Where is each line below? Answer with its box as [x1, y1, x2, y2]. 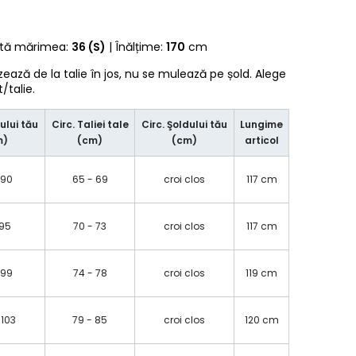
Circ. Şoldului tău [141, 118, 228, 131]
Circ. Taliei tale [51, 118, 129, 131]
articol [244, 133, 279, 147]
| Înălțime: [106, 39, 167, 55]
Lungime [240, 118, 284, 131]
